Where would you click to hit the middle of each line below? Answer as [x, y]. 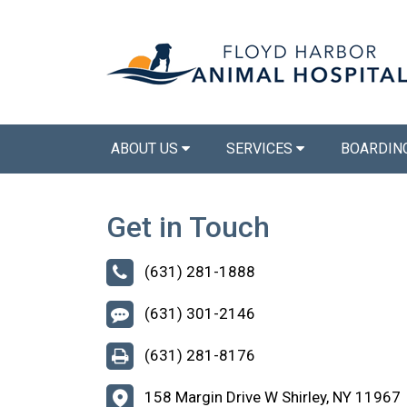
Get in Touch [188, 227]
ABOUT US [146, 149]
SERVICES [261, 149]
